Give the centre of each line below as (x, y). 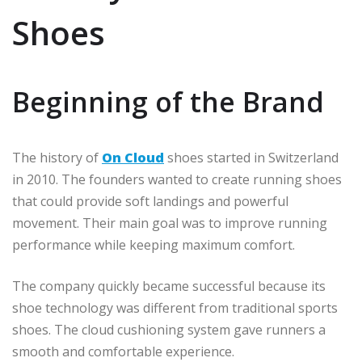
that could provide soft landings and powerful (150, 201)
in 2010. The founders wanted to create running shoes (177, 179)
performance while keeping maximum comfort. (154, 244)
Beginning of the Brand (168, 101)
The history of (57, 157)
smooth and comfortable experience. (123, 351)
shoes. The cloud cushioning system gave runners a (169, 329)
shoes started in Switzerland (251, 157)
